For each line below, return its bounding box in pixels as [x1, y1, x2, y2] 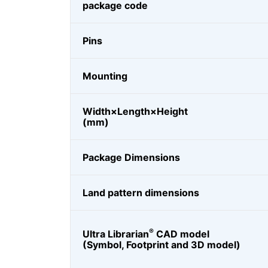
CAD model [154, 228, 209, 240]
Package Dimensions [83, 151, 180, 163]
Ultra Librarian [83, 228, 149, 240]
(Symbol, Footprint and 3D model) [83, 239, 240, 251]
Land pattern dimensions [83, 187, 199, 199]
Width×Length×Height [83, 105, 188, 117]
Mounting [83, 70, 127, 82]
